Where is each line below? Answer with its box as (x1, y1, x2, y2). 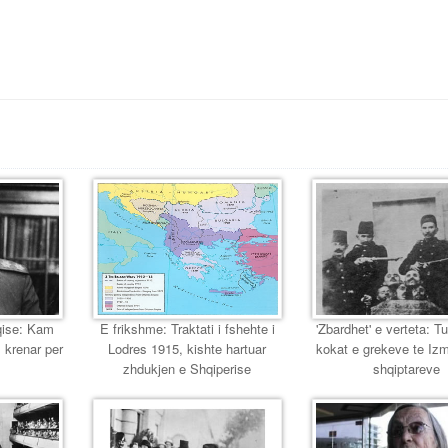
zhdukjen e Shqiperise (123, 358, 252, 378)
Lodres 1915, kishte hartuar (108, 338, 267, 358)
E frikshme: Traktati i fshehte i (99, 318, 275, 338)
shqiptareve (373, 358, 441, 378)
